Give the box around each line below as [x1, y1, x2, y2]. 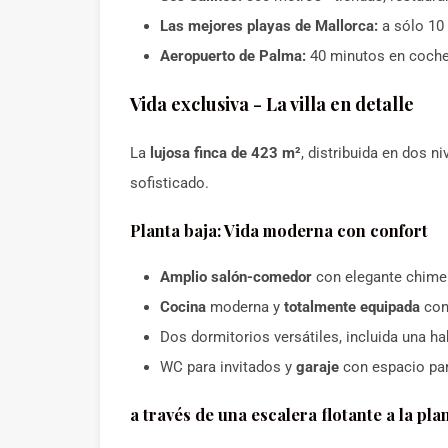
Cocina [160, 298, 206, 316]
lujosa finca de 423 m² [150, 144, 301, 162]
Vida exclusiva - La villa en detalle [130, 92, 414, 116]
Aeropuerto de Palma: [160, 47, 306, 65]
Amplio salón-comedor [160, 268, 312, 286]
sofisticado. [130, 174, 209, 192]
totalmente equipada [284, 298, 420, 316]
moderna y [206, 298, 284, 316]
